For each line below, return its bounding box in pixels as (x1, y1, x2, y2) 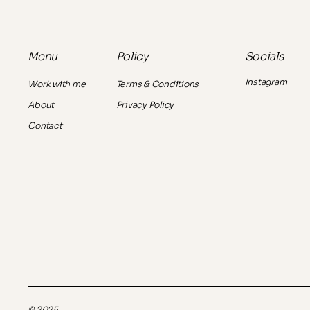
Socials (244, 49, 284, 64)
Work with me (28, 79, 86, 91)
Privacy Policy (116, 99, 174, 111)
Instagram (244, 77, 287, 89)
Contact (28, 120, 62, 132)
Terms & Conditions (116, 78, 199, 90)
